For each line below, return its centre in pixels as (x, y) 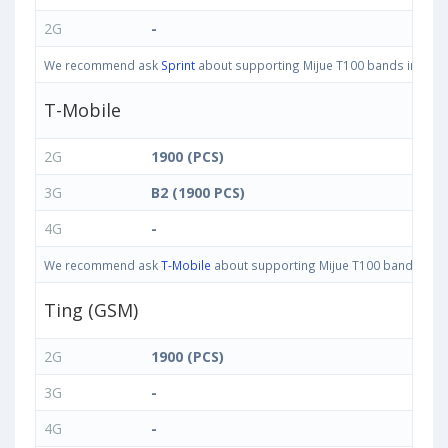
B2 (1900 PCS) (198, 193)
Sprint (178, 65)
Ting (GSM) (91, 310)
